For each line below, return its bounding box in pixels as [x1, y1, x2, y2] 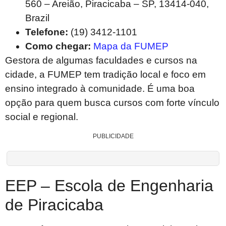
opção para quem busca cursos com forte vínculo [5, 97, 219, 108]
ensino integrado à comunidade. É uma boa [5, 83, 195, 94]
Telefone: [25, 27, 68, 38]
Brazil [25, 13, 49, 24]
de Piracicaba [5, 195, 103, 214]
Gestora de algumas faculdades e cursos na [5, 55, 197, 66]
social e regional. [5, 111, 78, 123]
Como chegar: [25, 41, 91, 52]
